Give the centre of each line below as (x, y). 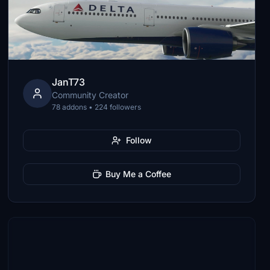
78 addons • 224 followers (97, 107)
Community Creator (90, 95)
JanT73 (69, 82)
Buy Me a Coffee (139, 174)
